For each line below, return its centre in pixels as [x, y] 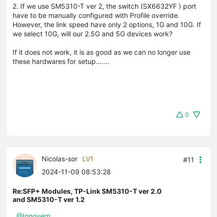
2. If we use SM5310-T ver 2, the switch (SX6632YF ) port [104, 6]
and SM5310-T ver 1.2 [49, 199]
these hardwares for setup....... [62, 61]
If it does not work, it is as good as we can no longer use [101, 52]
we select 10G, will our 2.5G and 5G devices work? [93, 33]
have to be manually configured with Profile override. [96, 15]
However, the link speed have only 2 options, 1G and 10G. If [107, 24]
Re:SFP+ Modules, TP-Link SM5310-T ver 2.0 [87, 191]
